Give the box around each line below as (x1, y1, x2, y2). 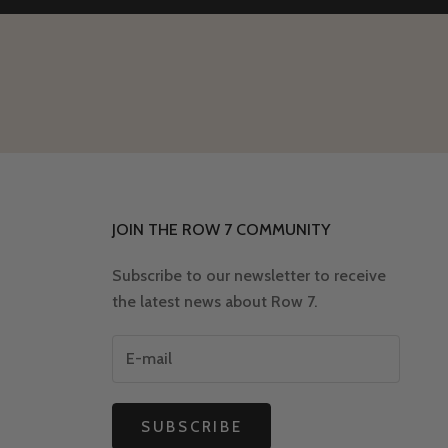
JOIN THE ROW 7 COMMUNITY (112, 219, 330, 239)
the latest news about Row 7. (112, 291, 317, 311)
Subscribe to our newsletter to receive (112, 265, 386, 285)
